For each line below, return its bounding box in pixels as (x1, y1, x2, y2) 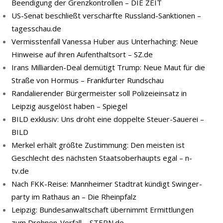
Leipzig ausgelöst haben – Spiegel (11, 101, 127, 111)
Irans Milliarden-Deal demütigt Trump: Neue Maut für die (11, 62, 205, 72)
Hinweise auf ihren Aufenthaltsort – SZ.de (11, 49, 153, 59)
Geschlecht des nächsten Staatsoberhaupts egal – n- (11, 153, 192, 163)
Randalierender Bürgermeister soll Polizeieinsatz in (11, 88, 187, 98)
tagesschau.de (11, 23, 61, 33)
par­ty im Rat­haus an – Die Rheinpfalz (11, 192, 136, 202)
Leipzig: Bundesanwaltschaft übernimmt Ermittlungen (11, 205, 194, 215)
